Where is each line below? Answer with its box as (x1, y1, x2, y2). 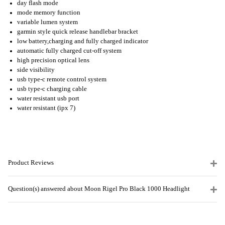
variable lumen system (17, 19, 78, 26)
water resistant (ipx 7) (17, 104, 75, 112)
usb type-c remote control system (17, 76, 106, 83)
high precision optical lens (17, 57, 89, 64)
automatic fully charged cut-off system (17, 47, 122, 55)
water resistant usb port (17, 95, 79, 102)
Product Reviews (8, 159, 54, 166)
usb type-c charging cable (17, 85, 87, 93)
